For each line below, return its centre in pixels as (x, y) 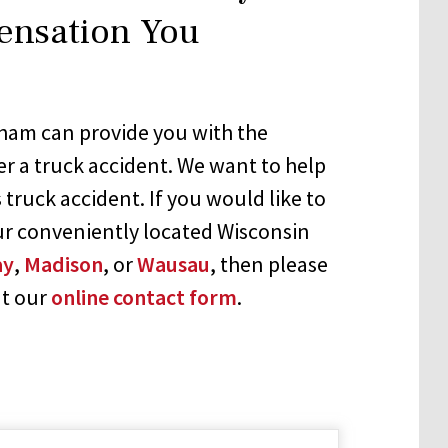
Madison (63, 263)
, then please (269, 263)
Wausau (173, 263)
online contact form (144, 296)
